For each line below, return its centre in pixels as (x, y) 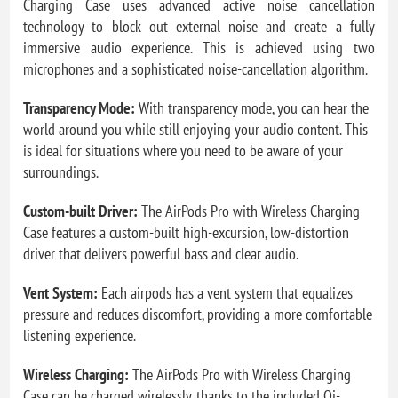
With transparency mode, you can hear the (252, 107)
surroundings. (61, 171)
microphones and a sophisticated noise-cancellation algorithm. (196, 68)
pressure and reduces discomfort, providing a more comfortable (198, 314)
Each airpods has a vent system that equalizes (227, 292)
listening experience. (80, 335)
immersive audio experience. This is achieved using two (199, 47)
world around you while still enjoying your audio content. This (196, 129)
